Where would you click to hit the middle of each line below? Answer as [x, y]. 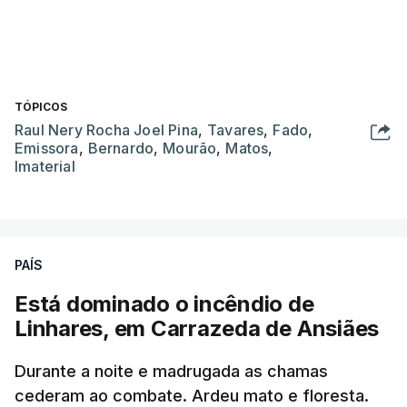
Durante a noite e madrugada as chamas [171, 371]
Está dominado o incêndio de [164, 304]
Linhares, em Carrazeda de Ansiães [197, 328]
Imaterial [45, 166]
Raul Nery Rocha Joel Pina [106, 130]
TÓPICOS [41, 107]
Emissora [47, 148]
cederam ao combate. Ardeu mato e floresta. [192, 396]
